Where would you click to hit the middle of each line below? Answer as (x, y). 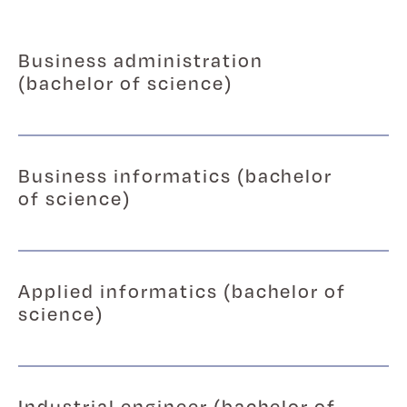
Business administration (141, 60)
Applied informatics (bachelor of (183, 291)
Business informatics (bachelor (176, 175)
